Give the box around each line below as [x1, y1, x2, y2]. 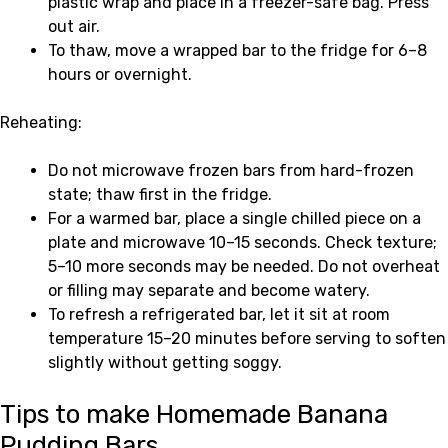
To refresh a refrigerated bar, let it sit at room [48, 305, 390, 325]
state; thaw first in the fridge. [48, 185, 272, 205]
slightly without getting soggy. [48, 353, 282, 373]
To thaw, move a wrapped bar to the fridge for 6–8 [48, 41, 427, 61]
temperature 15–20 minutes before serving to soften [48, 329, 446, 349]
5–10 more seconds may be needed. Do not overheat [48, 257, 440, 277]
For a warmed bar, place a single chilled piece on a [48, 209, 421, 229]
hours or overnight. [48, 65, 192, 85]
